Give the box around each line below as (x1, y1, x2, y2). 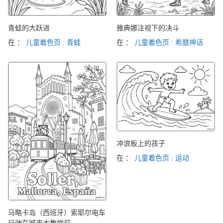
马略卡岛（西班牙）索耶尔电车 (8, 209, 106, 217)
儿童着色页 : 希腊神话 (134, 38, 203, 46)
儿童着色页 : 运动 (134, 154, 189, 162)
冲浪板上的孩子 (116, 139, 165, 148)
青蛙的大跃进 (8, 23, 50, 32)
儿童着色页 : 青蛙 (26, 38, 81, 46)
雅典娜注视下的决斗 (116, 23, 179, 32)
